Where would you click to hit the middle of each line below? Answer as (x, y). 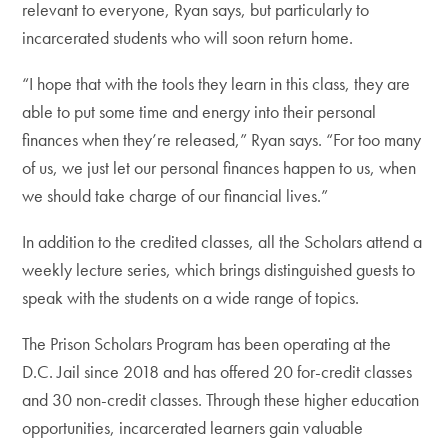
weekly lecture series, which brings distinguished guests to (219, 269)
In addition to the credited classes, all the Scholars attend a (222, 241)
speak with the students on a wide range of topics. (193, 297)
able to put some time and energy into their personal (199, 111)
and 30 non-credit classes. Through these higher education (221, 399)
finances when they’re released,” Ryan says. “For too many (222, 139)
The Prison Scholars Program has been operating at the (207, 343)
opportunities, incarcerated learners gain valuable (193, 427)
